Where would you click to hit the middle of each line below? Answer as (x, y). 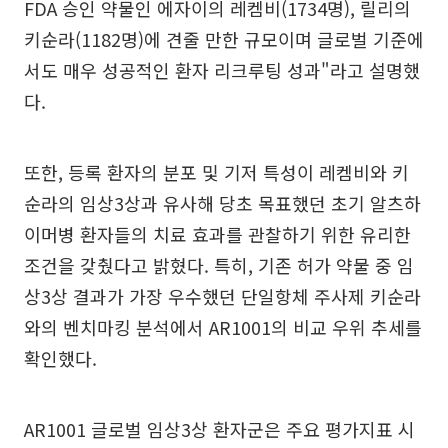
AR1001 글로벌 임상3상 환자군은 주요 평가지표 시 (219, 428)
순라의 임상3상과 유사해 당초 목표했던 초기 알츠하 (222, 202)
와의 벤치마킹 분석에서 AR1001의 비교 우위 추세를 (223, 326)
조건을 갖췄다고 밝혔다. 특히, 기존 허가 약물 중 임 (219, 264)
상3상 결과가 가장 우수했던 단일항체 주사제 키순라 (222, 295)
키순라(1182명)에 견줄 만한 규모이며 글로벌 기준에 (224, 38)
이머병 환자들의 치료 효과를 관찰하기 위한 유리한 (217, 233)
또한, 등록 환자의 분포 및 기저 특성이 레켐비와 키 (216, 171)
